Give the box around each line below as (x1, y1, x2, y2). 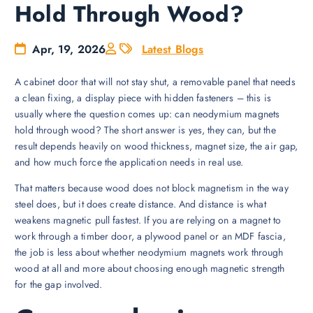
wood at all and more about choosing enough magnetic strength (15, 261, 285, 276)
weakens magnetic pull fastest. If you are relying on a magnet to (15, 213, 282, 228)
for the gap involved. (15, 277, 103, 292)
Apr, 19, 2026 (29, 41, 106, 58)
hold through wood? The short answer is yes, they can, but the (15, 123, 276, 138)
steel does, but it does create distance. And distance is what (15, 197, 266, 212)
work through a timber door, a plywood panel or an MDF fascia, (15, 229, 286, 244)
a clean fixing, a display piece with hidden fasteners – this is (15, 91, 271, 105)
